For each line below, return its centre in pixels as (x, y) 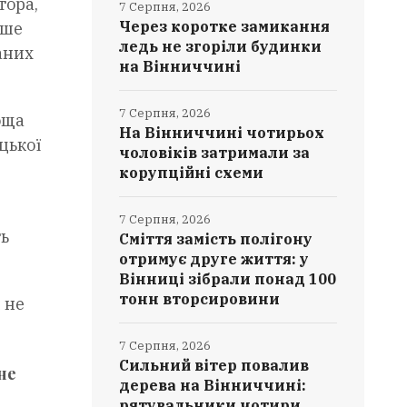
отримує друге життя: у (214, 259)
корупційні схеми (192, 173)
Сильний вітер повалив (214, 365)
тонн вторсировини (200, 299)
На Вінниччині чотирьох (222, 133)
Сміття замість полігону (216, 239)
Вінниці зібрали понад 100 (228, 279)
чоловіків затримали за (215, 153)
